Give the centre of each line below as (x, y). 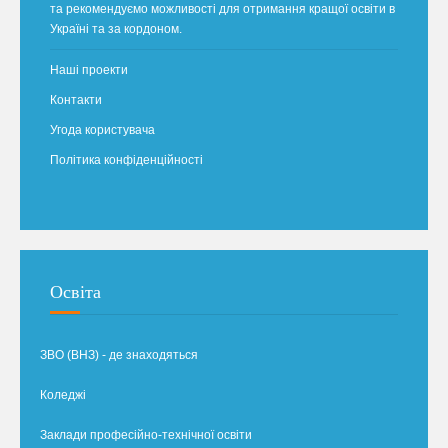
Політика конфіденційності (126, 159)
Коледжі (63, 394)
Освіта (75, 291)
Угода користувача (102, 129)
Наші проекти (89, 69)
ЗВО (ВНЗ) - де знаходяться (119, 354)
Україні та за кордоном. (116, 28)
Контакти (76, 99)
